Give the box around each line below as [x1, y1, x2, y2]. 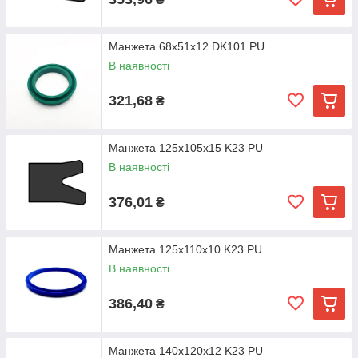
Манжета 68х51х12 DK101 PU [109, 40, 265, 53]
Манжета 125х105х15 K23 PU [109, 141, 263, 154]
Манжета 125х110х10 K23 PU [109, 243, 262, 256]
